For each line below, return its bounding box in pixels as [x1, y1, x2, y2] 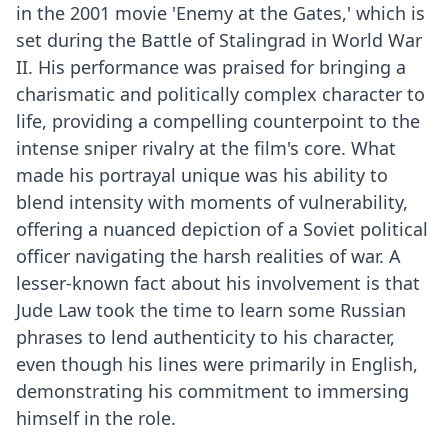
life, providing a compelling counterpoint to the [16, 108, 420, 133]
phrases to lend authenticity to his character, [16, 324, 395, 349]
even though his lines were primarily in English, [16, 351, 418, 376]
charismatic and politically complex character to [16, 81, 425, 106]
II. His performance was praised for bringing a [16, 54, 406, 79]
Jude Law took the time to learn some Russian [16, 297, 406, 322]
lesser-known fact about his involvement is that [16, 270, 420, 295]
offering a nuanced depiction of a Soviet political [16, 216, 428, 241]
